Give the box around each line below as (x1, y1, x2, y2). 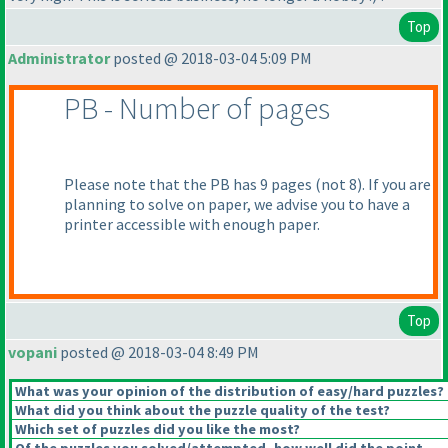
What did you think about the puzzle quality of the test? (12, 401, 390, 420)
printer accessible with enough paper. (64, 214, 320, 235)
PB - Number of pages (64, 89, 330, 128)
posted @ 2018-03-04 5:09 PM (110, 48, 312, 69)
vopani (8, 342, 57, 363)
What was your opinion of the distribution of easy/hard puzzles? (12, 382, 444, 401)
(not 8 (315, 174, 357, 195)
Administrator (8, 48, 110, 69)
